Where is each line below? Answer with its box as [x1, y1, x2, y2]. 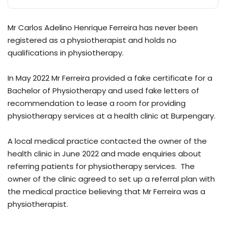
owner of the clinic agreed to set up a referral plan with [8, 174, 215, 185]
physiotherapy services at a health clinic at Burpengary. [8, 110, 215, 122]
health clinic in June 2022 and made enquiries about [8, 148, 201, 159]
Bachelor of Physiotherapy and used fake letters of [8, 85, 199, 96]
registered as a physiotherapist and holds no [8, 35, 177, 46]
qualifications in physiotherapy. [8, 47, 124, 59]
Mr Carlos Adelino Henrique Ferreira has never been [8, 22, 198, 33]
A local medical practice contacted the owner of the [8, 136, 207, 147]
